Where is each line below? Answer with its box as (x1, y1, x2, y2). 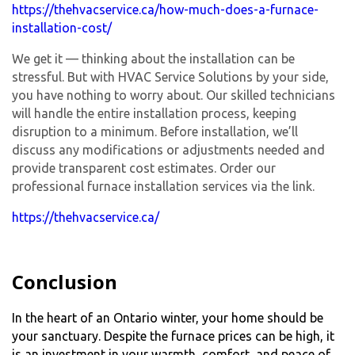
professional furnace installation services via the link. (12, 179, 315, 194)
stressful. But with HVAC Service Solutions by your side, (12, 70, 329, 85)
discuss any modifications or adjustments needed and (12, 143, 325, 158)
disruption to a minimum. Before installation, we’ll (12, 124, 298, 139)
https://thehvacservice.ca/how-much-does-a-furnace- (12, 2, 319, 17)
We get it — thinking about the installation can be (12, 52, 295, 67)
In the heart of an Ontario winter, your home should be (12, 311, 323, 326)
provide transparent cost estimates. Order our (12, 161, 276, 176)
